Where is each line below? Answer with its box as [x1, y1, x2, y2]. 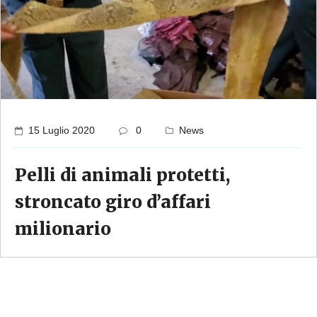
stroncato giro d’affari [15, 191, 211, 214]
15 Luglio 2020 [28, 125, 95, 137]
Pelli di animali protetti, [15, 164, 230, 187]
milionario [15, 218, 111, 241]
